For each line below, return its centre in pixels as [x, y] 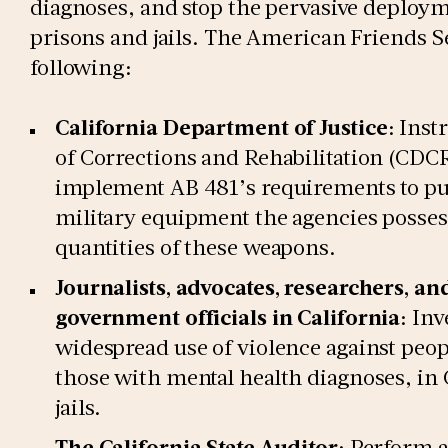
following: [81, 66]
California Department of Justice [221, 126]
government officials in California [228, 316]
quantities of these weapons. [195, 246]
